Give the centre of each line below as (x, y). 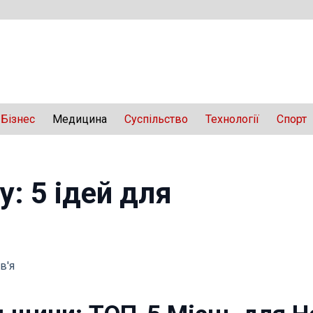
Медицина (80, 119)
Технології (232, 119)
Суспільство (156, 119)
